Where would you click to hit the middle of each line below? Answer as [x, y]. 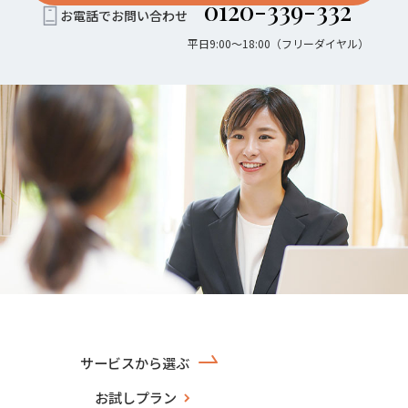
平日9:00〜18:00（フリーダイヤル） [278, 43]
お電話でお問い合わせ [123, 15]
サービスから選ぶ [135, 362]
